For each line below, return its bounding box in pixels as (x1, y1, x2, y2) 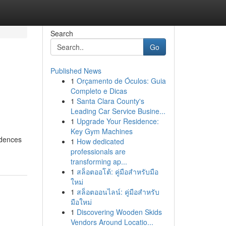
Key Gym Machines (70, 126, 133, 136)
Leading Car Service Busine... (70, 106, 165, 116)
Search (50, 28, 73, 38)
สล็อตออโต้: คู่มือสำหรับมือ (76, 166, 158, 177)
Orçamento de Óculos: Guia (76, 76, 166, 86)
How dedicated (76, 136, 124, 146)
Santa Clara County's (76, 96, 144, 106)
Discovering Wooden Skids (76, 207, 162, 217)
